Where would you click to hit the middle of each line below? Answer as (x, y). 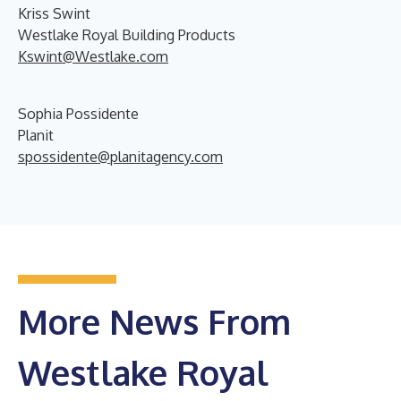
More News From (154, 321)
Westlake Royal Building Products (127, 34)
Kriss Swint (54, 13)
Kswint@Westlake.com (93, 56)
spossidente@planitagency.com (120, 156)
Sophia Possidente (78, 113)
